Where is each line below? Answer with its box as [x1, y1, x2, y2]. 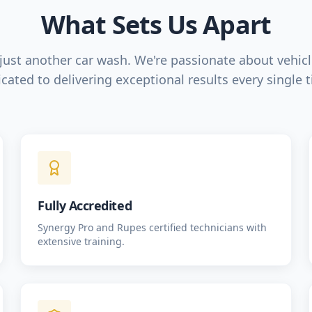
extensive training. [38, 235, 125, 248]
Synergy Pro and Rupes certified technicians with [38, 221, 267, 234]
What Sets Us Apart [41, 8, 271, 42]
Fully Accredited [38, 197, 132, 214]
